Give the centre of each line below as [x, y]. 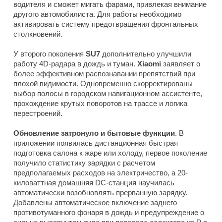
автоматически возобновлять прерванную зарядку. [100, 192]
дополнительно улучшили [146, 54]
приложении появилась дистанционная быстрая [96, 143]
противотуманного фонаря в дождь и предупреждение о [109, 212]
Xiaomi [149, 63]
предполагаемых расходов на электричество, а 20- [101, 172]
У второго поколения [50, 54]
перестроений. [38, 113]
